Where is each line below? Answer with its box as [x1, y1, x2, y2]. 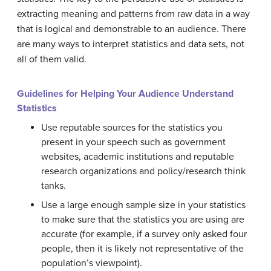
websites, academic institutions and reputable [41, 151, 234, 163]
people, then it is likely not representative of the [41, 243, 244, 255]
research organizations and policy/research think [41, 165, 246, 177]
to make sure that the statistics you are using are [41, 214, 244, 226]
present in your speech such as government [41, 136, 226, 148]
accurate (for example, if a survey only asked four [41, 228, 247, 240]
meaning [59, 8, 100, 20]
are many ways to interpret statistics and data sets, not [17, 38, 244, 50]
